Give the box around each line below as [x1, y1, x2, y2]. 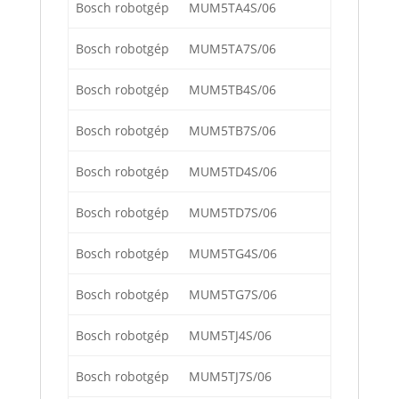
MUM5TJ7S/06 [189, 368, 272, 386]
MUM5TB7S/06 [189, 122, 276, 140]
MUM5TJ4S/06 [189, 327, 272, 345]
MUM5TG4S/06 [189, 245, 277, 263]
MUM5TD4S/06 [189, 163, 277, 181]
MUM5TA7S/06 [189, 40, 276, 58]
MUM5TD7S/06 [189, 204, 277, 222]
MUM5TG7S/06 [189, 286, 277, 304]
